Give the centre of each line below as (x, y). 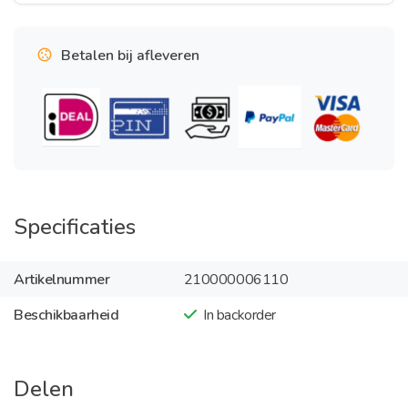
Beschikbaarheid (66, 315)
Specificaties (75, 227)
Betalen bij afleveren (130, 56)
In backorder (240, 315)
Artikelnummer (62, 279)
